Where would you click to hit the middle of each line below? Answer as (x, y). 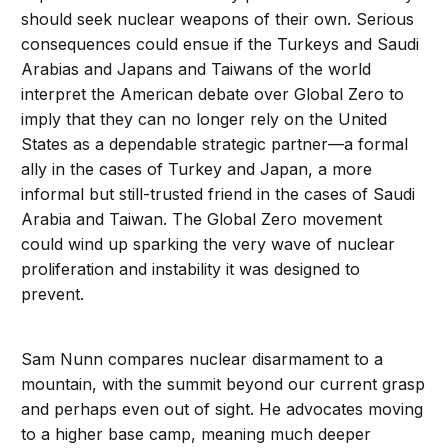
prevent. (53, 294)
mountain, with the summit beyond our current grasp (223, 384)
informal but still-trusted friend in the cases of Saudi (218, 194)
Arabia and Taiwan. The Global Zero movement (202, 219)
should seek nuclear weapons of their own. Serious (218, 19)
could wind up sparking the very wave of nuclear (208, 244)
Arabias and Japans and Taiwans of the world (196, 69)
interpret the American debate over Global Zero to (213, 94)
